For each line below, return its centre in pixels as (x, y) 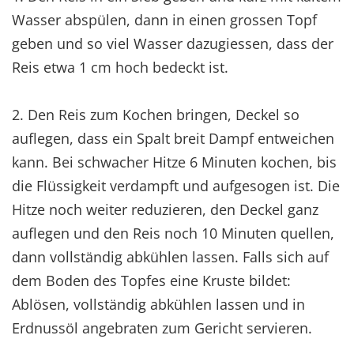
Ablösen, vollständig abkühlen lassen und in (158, 304)
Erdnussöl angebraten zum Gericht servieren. (162, 328)
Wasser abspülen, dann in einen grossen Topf (164, 19)
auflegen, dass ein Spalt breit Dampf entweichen (173, 138)
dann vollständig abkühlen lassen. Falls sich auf (170, 256)
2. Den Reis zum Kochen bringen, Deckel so (156, 114)
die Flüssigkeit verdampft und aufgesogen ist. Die (176, 185)
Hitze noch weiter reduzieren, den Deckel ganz (165, 209)
